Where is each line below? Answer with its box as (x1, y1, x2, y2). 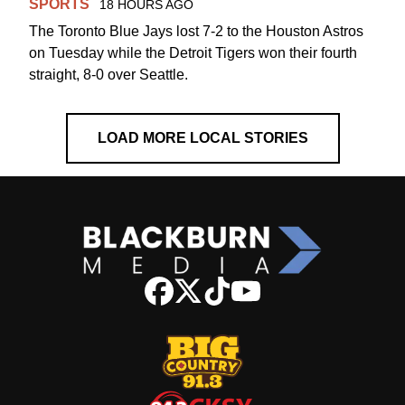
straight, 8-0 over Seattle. (29, 67, 188, 83)
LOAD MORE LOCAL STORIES (97, 130, 308, 146)
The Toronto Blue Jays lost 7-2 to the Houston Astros (29, 24, 363, 40)
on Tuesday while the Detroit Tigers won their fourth (29, 45, 357, 61)
